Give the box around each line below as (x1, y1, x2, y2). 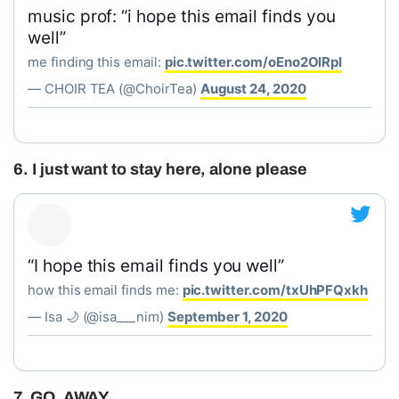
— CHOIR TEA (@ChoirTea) (28, 80, 200, 97)
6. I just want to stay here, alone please (13, 160, 307, 178)
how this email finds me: (28, 281, 183, 298)
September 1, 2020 (167, 308, 288, 325)
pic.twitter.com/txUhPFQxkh (182, 281, 369, 298)
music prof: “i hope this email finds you (28, 6, 336, 27)
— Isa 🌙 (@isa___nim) (28, 308, 167, 325)
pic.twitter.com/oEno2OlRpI (164, 53, 343, 70)
